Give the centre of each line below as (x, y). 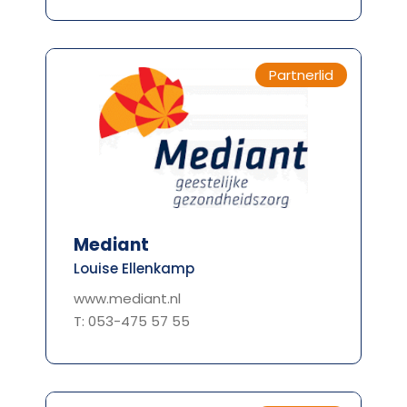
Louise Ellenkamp (134, 269)
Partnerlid (301, 75)
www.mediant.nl (127, 299)
